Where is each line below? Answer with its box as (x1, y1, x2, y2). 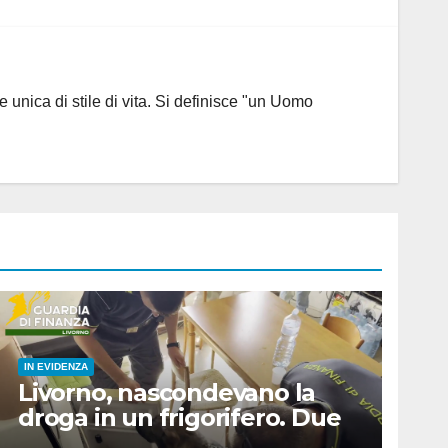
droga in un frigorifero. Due (18, 402, 341, 432)
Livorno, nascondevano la (18, 377, 316, 407)
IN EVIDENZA (24, 360, 88, 372)
